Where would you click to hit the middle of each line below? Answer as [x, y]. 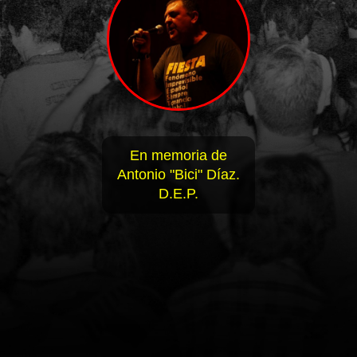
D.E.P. [178, 194]
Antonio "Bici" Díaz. [178, 175]
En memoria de [178, 156]
